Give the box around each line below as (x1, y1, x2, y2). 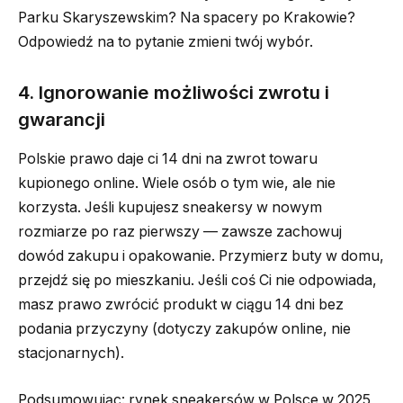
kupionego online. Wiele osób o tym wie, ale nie (18, 174, 336, 192)
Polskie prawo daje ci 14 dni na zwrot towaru (18, 149, 318, 167)
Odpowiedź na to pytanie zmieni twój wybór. (18, 32, 313, 50)
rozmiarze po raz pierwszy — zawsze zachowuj (18, 222, 342, 240)
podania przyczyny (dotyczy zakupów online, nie (18, 319, 351, 337)
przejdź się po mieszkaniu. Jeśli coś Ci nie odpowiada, (18, 271, 377, 289)
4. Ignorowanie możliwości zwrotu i (18, 80, 329, 103)
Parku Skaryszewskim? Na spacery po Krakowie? (18, 8, 355, 26)
